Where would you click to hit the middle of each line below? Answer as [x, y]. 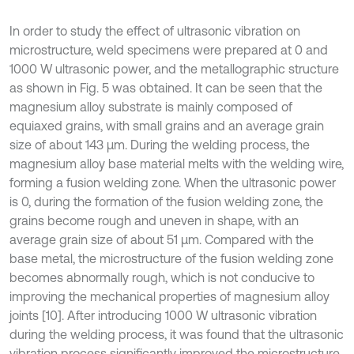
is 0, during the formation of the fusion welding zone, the [166, 201]
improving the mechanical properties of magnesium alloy [169, 296]
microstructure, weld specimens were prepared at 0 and [169, 49]
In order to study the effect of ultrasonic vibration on [155, 30]
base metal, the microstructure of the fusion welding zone [171, 258]
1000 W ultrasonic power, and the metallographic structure [174, 68]
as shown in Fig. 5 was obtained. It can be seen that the [166, 87]
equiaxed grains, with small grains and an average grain [167, 125]
